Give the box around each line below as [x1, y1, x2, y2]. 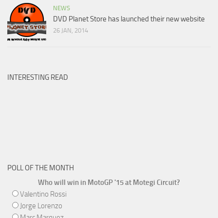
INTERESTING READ [7, 73, 68, 82]
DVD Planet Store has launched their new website [53, 15, 205, 24]
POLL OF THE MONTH [7, 163, 74, 173]
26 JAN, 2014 [53, 27, 88, 35]
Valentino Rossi [20, 190, 67, 199]
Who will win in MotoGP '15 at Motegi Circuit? [38, 178, 180, 187]
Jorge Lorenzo [20, 201, 62, 211]
